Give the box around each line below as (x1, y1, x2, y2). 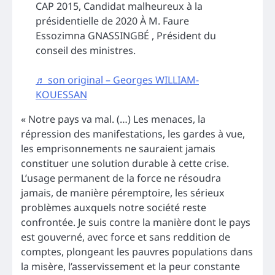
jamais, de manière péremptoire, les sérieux (21, 185, 225, 199)
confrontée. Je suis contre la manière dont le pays (21, 215, 250, 229)
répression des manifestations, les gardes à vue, (21, 126, 245, 141)
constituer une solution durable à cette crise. (21, 156, 229, 170)
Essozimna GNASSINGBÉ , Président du (36, 28, 216, 42)
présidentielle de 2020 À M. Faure (36, 14, 189, 28)
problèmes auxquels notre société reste (21, 200, 206, 214)
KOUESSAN (36, 87, 87, 101)
